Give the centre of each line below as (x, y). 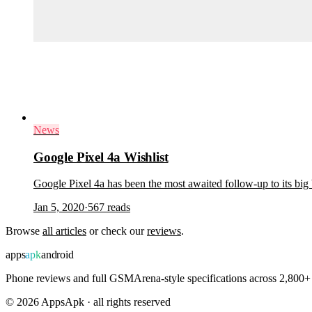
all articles (64, 231)
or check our (117, 231)
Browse (24, 231)
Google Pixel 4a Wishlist (101, 157)
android (57, 255)
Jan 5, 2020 (59, 208)
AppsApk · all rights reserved (105, 302)
